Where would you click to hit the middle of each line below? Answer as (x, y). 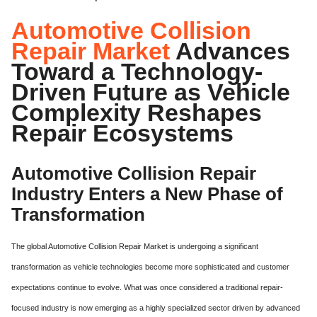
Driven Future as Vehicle (151, 92)
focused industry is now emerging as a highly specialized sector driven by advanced (156, 307)
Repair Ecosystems (122, 133)
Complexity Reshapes (137, 112)
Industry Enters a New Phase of (147, 194)
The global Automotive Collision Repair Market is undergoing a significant (135, 246)
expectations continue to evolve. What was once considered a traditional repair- (147, 287)
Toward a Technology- (137, 71)
